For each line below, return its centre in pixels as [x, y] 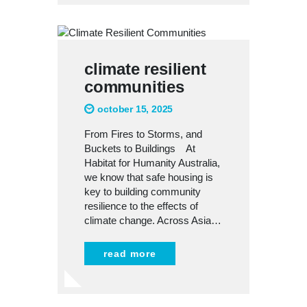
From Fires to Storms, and [143, 134]
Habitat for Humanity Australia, [152, 163]
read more [130, 254]
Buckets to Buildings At [140, 149]
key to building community [143, 192]
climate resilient [145, 69]
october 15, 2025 [135, 109]
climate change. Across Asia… [153, 221]
